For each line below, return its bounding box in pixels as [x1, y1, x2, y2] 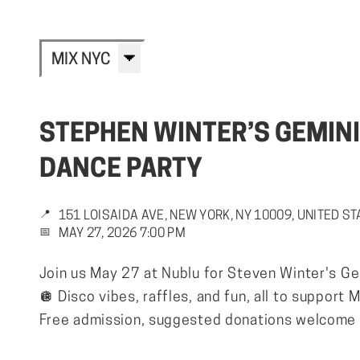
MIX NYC [51, 51, 110, 68]
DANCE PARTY [39, 157, 202, 183]
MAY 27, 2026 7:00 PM [58, 227, 186, 241]
